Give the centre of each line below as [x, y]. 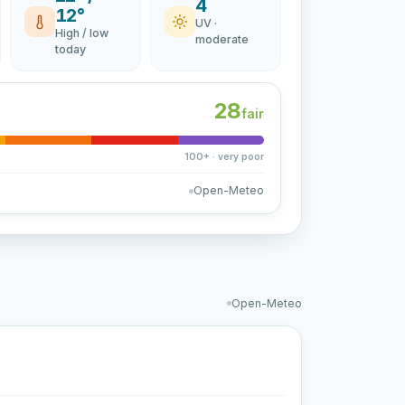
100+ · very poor [224, 157]
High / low [81, 33]
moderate [221, 39]
